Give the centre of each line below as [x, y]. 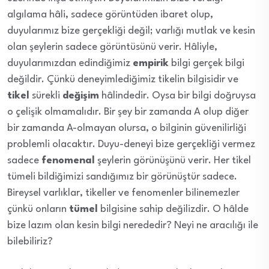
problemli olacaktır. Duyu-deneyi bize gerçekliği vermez [131, 144]
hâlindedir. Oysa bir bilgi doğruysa [177, 95]
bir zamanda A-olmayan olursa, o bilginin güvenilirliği [127, 128]
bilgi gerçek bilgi [207, 63]
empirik [151, 63]
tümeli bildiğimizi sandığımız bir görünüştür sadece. [122, 177]
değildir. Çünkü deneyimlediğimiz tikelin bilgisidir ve [123, 79]
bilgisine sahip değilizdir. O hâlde [173, 209]
